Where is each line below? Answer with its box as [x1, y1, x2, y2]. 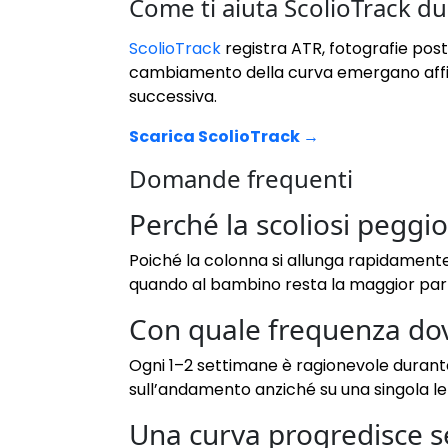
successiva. [129, 85, 217, 109]
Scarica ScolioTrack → [129, 125, 319, 149]
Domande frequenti [129, 162, 353, 196]
